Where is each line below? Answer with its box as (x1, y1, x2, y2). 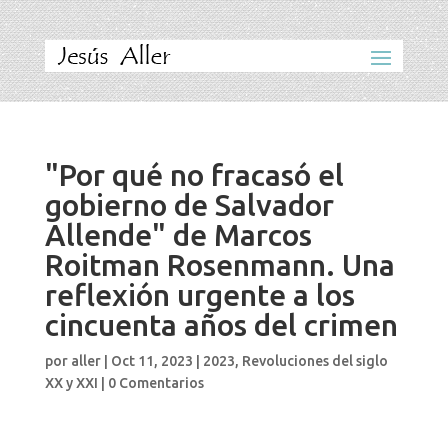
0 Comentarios (107, 375, 204, 391)
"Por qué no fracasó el (44, 158, 344, 192)
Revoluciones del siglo (241, 353, 388, 369)
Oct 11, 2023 (110, 353, 193, 369)
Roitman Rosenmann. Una (44, 248, 395, 282)
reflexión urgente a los (44, 278, 355, 312)
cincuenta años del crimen (44, 308, 398, 342)
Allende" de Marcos (44, 218, 312, 252)
